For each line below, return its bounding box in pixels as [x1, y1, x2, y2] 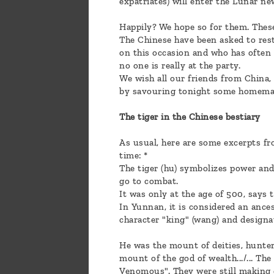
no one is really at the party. [119, 60, 240, 72]
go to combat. [119, 176, 179, 187]
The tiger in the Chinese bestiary [119, 111, 261, 123]
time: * [119, 150, 148, 161]
